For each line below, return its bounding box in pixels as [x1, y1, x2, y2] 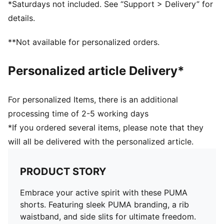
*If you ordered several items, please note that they [8, 122, 203, 132]
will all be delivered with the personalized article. [8, 136, 193, 146]
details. [8, 13, 35, 23]
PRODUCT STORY [20, 165, 106, 177]
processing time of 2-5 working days [8, 108, 148, 118]
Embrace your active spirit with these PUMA [20, 187, 187, 197]
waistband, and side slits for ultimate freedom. [20, 211, 196, 221]
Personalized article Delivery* [8, 63, 184, 78]
